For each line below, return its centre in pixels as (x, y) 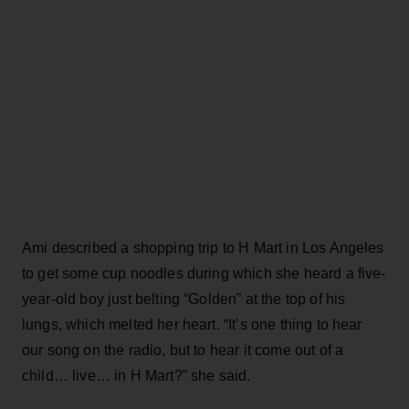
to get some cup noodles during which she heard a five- (204, 273)
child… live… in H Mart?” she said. (136, 376)
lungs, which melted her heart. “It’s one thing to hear (192, 325)
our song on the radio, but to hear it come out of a (183, 350)
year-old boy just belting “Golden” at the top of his (184, 299)
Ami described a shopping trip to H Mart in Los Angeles (203, 248)
